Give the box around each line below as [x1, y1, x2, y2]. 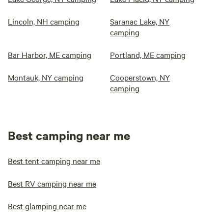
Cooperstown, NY [110, 72, 170, 82]
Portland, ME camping [110, 49, 186, 60]
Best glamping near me [8, 200, 86, 211]
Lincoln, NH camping [8, 16, 80, 27]
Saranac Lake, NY [110, 16, 169, 27]
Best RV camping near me [8, 178, 96, 189]
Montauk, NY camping [8, 72, 83, 82]
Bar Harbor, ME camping [8, 49, 91, 60]
